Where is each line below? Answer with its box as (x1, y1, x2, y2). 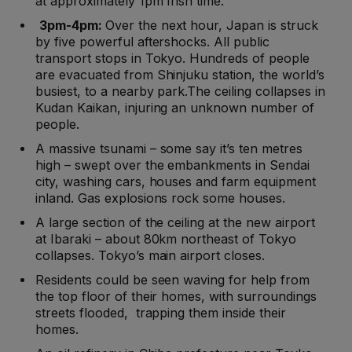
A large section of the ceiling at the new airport (35, 214, 315, 231)
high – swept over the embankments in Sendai (35, 157, 310, 174)
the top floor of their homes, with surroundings (35, 288, 317, 305)
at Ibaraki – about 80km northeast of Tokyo (35, 231, 296, 247)
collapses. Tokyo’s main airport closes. (35, 247, 266, 264)
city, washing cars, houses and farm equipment (35, 174, 316, 190)
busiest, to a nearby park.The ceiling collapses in (35, 83, 325, 100)
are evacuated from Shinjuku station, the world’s (35, 67, 324, 83)
